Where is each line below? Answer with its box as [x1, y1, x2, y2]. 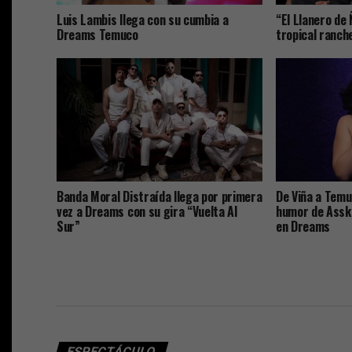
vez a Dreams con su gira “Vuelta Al [57, 202, 237, 222]
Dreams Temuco [57, 25, 138, 45]
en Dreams [275, 217, 330, 236]
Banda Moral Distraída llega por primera [57, 187, 262, 207]
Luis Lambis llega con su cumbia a [57, 10, 229, 30]
